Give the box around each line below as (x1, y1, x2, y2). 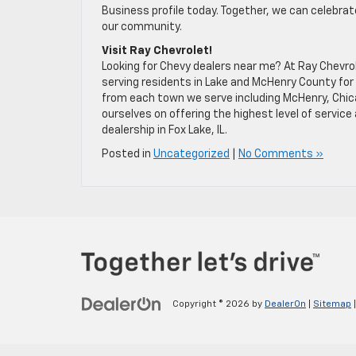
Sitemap (313, 300, 351, 310)
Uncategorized (153, 149, 230, 161)
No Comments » (238, 149, 323, 161)
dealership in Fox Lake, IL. (102, 125, 230, 137)
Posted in (102, 149, 153, 161)
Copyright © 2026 (172, 300, 252, 310)
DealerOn (265, 300, 306, 310)
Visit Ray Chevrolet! (102, 45, 215, 57)
